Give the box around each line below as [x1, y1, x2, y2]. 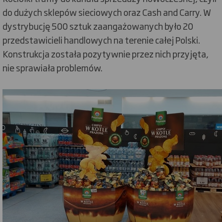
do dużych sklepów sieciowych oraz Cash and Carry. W [2, 5, 211, 18]
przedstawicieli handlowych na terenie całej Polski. [2, 33, 200, 46]
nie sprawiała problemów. [2, 61, 103, 74]
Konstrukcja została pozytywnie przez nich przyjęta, [2, 47, 209, 60]
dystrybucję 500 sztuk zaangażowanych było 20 [2, 19, 193, 32]
